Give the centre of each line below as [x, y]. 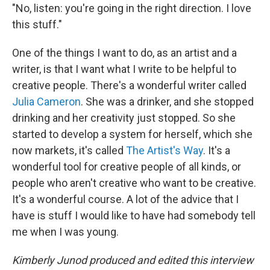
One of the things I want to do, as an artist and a [124, 53]
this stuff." [37, 25]
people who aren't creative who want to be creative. [134, 183]
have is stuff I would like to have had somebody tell [134, 216]
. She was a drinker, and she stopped [167, 102]
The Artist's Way [165, 151]
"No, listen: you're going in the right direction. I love [132, 8]
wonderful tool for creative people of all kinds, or [127, 167]
